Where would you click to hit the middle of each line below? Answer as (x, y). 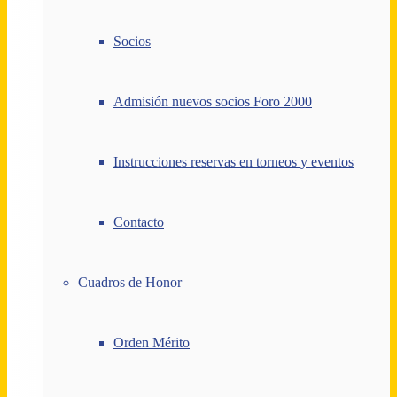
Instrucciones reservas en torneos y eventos (234, 161)
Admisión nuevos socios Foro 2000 (213, 101)
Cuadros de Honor (130, 282)
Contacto (139, 222)
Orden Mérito (152, 342)
